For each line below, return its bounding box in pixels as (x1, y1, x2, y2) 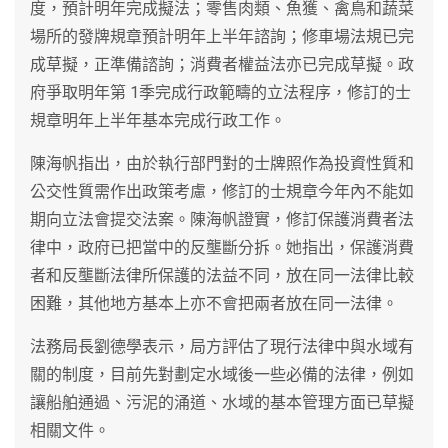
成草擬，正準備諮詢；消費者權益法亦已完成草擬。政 (30, 54, 414, 74)
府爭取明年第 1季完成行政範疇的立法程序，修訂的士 (30, 82, 411, 102)
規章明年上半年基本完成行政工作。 (30, 110, 286, 130)
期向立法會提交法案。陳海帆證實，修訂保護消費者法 (30, 209, 414, 229)
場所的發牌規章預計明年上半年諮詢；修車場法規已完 (30, 26, 414, 46)
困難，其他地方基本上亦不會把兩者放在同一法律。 (30, 293, 398, 313)
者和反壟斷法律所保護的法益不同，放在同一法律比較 (30, 265, 414, 285)
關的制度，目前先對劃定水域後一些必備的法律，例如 (30, 364, 414, 384)
